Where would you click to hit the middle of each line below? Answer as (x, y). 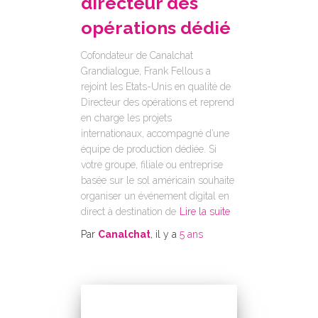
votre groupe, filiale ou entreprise (152, 165)
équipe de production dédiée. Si (149, 149)
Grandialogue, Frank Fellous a (146, 71)
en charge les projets (126, 118)
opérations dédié (156, 28)
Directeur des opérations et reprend (158, 102)
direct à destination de (128, 212)
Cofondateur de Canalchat (137, 55)
